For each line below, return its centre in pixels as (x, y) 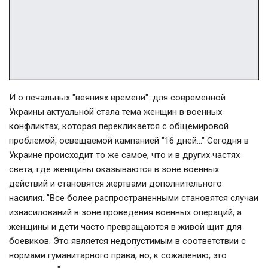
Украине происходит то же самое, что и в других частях (124, 155)
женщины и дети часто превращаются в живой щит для (125, 226)
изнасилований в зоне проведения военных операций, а (125, 212)
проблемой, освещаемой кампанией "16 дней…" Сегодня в (129, 140)
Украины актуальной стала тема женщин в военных (115, 112)
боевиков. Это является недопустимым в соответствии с (127, 241)
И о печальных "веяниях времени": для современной (117, 97)
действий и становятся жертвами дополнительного (115, 183)
